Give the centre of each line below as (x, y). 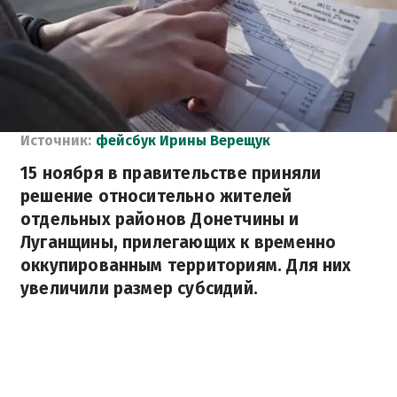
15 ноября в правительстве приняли (171, 173)
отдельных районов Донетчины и (160, 219)
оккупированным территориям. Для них (186, 265)
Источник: (56, 140)
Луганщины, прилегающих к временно (179, 242)
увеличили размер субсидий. (139, 288)
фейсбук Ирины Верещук (183, 140)
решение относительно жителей (156, 196)
